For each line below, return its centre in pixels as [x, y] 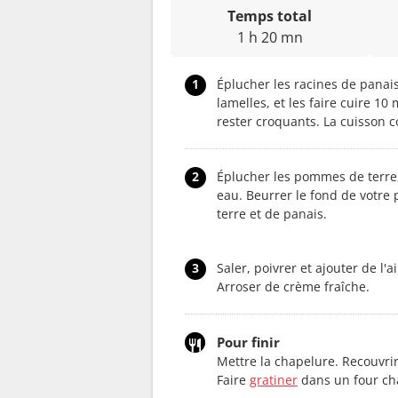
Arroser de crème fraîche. [293, 287]
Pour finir [248, 342]
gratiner [274, 380]
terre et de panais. [272, 214]
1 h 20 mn [270, 38]
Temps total [270, 16]
